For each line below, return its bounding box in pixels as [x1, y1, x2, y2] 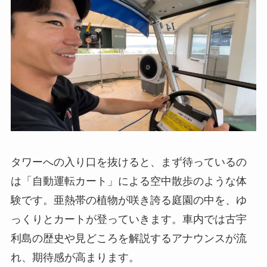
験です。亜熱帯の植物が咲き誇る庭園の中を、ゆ [10, 194, 247, 207]
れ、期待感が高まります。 [10, 252, 139, 264]
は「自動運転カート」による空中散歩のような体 [10, 175, 247, 188]
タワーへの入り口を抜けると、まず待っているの [10, 156, 247, 169]
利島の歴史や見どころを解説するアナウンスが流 [10, 232, 247, 245]
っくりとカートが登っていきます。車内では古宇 [10, 213, 247, 226]
